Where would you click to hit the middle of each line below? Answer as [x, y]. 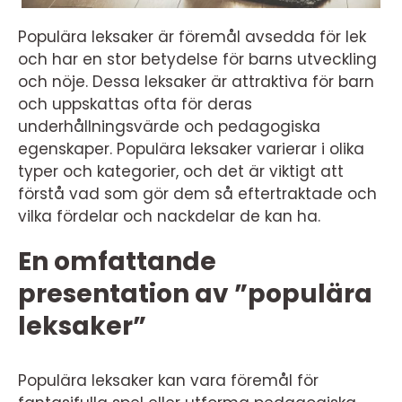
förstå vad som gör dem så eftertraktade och [197, 194]
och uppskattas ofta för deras [135, 105]
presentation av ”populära [195, 294]
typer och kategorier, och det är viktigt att [181, 172]
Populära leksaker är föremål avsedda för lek [192, 37]
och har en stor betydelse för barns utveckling [197, 60]
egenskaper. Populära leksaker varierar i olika [191, 149]
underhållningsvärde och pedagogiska [169, 127]
